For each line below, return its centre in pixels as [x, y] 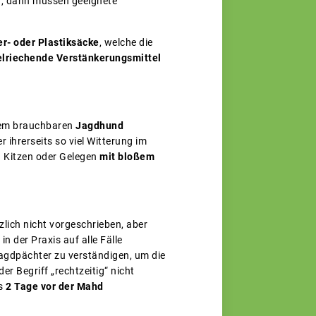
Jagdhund [99, 126]
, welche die [126, 43]
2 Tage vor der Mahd [55, 287]
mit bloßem [127, 157]
